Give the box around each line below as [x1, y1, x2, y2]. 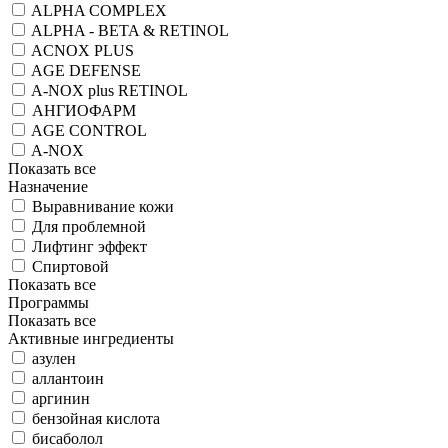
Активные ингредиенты [8, 329, 174, 347]
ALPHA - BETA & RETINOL [31, 21, 229, 39]
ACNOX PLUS [31, 41, 134, 59]
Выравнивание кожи [32, 197, 174, 215]
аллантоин [32, 369, 104, 387]
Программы [8, 293, 89, 311]
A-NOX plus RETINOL [31, 81, 188, 99]
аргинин [32, 389, 90, 407]
